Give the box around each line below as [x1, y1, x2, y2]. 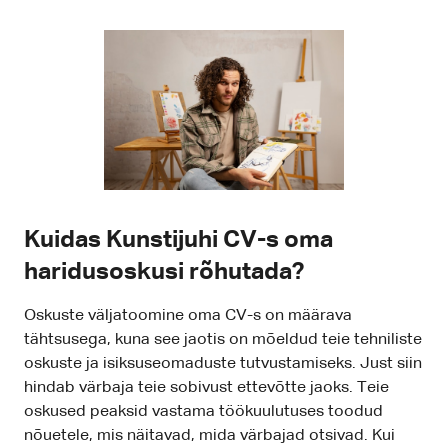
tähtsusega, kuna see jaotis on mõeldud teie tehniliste [24, 332, 422, 349]
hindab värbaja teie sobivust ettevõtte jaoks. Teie [24, 380, 389, 397]
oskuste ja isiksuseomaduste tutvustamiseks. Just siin [24, 356, 422, 373]
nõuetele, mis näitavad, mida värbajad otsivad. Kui [24, 428, 395, 445]
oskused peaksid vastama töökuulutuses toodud [24, 404, 383, 421]
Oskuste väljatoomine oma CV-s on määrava [24, 308, 352, 325]
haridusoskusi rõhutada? [24, 260, 304, 285]
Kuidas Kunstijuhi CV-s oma [24, 228, 333, 253]
